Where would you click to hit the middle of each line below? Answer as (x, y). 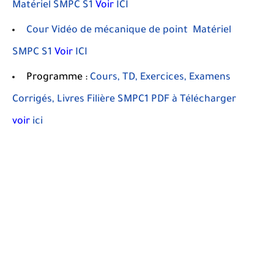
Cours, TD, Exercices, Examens (160, 77)
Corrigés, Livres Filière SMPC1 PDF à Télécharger (124, 99)
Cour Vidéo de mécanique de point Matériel (129, 30)
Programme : (58, 77)
